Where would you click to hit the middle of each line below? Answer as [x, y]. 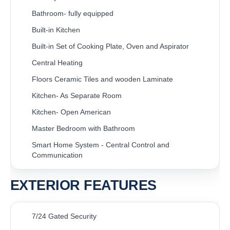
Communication [57, 155]
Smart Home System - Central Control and [101, 145]
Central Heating [57, 62]
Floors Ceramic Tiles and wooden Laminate [102, 79]
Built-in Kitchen [56, 30]
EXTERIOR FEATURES [83, 185]
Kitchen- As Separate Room [77, 95]
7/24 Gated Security [64, 216]
